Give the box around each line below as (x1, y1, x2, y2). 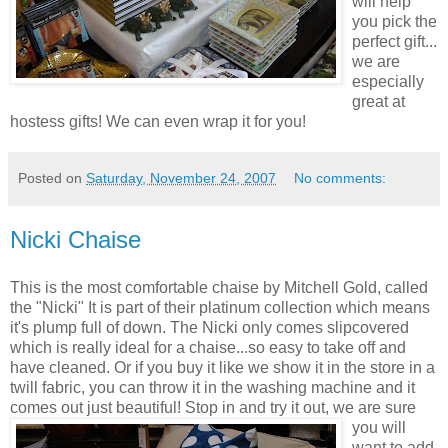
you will (352, 419, 406, 436)
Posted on (18, 170, 86, 187)
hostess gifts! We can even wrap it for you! (10, 113, 306, 131)
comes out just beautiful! (10, 399, 185, 416)
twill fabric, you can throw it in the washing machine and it (10, 379, 415, 396)
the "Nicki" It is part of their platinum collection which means (10, 299, 430, 316)
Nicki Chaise (10, 226, 141, 254)
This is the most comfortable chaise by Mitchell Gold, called (10, 279, 428, 296)
